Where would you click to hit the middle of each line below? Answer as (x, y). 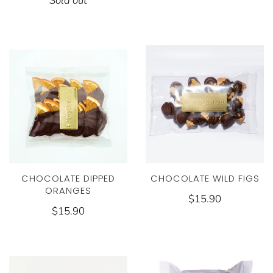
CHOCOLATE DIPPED (68, 179)
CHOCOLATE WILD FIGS (205, 179)
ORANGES (68, 191)
